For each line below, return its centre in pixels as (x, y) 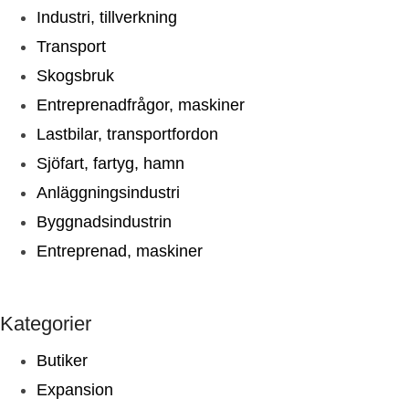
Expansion (75, 389)
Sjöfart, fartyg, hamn (110, 163)
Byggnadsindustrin (104, 221)
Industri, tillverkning (107, 17)
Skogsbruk (75, 75)
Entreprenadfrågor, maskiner (141, 105)
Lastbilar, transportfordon (127, 134)
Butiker (62, 360)
